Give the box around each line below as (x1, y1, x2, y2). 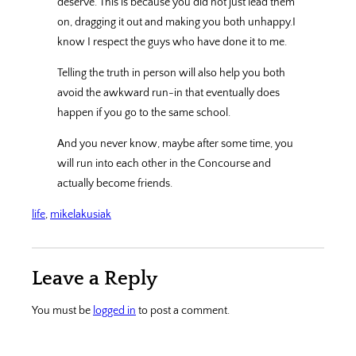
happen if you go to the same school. (57, 106, 230, 119)
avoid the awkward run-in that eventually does (57, 86, 280, 99)
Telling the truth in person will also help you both (57, 66, 285, 79)
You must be (32, 304, 93, 318)
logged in (93, 304, 136, 318)
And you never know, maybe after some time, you (57, 137, 293, 151)
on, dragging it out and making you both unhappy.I (57, 15, 296, 29)
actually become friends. (57, 177, 172, 191)
